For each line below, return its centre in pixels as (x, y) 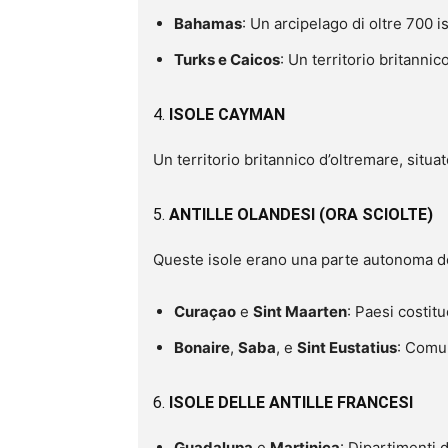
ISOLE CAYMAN (227, 114)
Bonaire (202, 347)
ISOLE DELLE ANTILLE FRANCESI (291, 402)
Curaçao (205, 311)
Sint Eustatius (347, 347)
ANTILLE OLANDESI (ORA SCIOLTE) (301, 214)
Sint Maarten (300, 311)
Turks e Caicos (227, 59)
